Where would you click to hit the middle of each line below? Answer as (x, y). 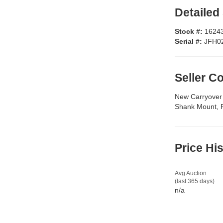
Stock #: (190, 31)
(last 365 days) (195, 181)
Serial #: (189, 41)
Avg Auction (191, 173)
